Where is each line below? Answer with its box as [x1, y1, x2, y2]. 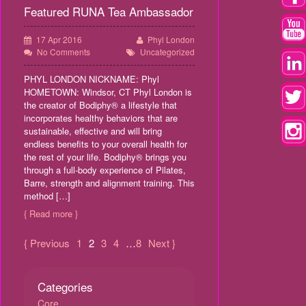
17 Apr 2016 [36, 33, 82, 45]
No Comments [37, 46, 90, 57]
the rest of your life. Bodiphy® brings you [24, 150, 186, 163]
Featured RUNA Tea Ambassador [24, 3, 193, 20]
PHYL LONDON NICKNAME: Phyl [24, 72, 159, 85]
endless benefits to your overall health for [24, 137, 187, 150]
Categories [38, 278, 93, 295]
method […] [24, 189, 70, 202]
